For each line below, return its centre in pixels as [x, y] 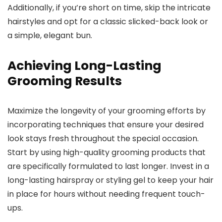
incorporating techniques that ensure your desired [106, 125]
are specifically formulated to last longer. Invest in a [108, 166]
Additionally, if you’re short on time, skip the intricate [109, 8]
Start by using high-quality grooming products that [107, 153]
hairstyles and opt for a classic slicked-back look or [108, 22]
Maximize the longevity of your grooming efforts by [107, 111]
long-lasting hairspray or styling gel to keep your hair [111, 180]
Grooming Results [65, 81]
